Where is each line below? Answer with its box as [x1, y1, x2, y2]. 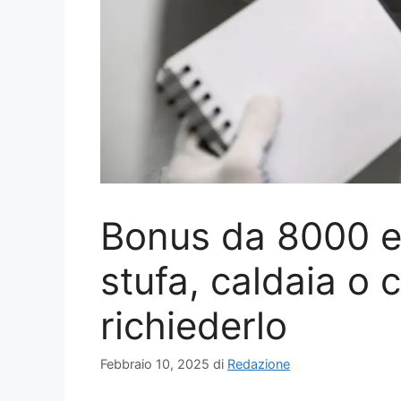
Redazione [227, 356, 290, 372]
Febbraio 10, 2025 [100, 356, 209, 372]
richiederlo [100, 303, 287, 349]
